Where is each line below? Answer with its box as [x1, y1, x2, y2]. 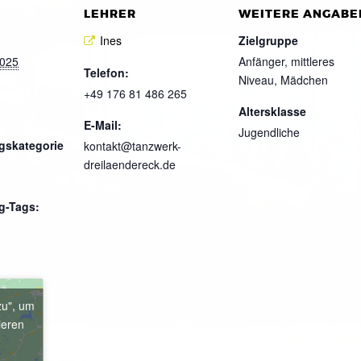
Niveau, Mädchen [239, 71, 328, 88]
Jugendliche [239, 123, 300, 140]
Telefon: [84, 64, 129, 81]
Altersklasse [239, 102, 306, 119]
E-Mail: [84, 117, 122, 134]
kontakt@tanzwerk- [84, 138, 181, 155]
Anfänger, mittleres [239, 52, 334, 69]
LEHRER [84, 6, 136, 22]
